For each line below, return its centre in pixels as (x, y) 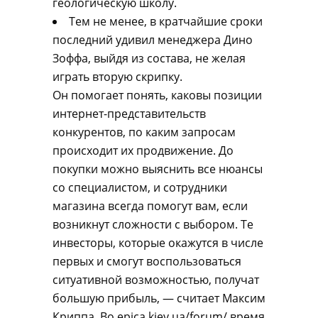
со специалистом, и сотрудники (140, 187)
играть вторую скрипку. (117, 77)
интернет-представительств (129, 114)
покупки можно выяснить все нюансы (158, 169)
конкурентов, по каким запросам (144, 132)
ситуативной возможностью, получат (156, 280)
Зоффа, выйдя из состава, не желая (149, 58)
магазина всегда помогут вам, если (150, 206)
